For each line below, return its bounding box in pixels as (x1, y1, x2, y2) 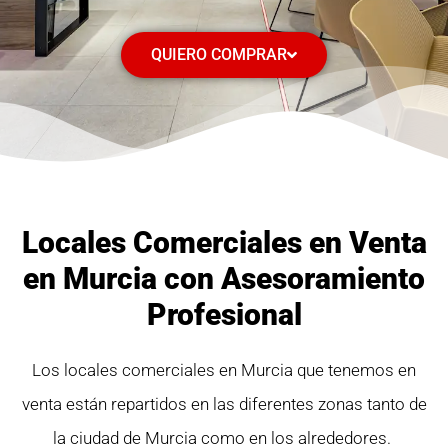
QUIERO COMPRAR (151, 45, 287, 64)
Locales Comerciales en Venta (21, 225, 427, 260)
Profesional (146, 297, 302, 332)
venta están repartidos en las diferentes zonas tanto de (21, 394, 427, 414)
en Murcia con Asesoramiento (23, 261, 425, 296)
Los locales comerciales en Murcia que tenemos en (32, 360, 416, 380)
